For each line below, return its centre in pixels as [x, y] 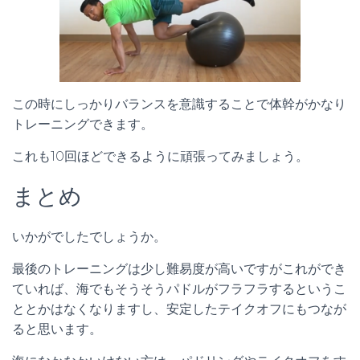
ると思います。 [57, 329]
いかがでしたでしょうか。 [89, 236]
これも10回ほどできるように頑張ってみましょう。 [160, 156]
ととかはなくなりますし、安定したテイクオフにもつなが [179, 309]
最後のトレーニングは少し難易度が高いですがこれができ [179, 268]
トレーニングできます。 [83, 124]
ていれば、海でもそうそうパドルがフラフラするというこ [179, 288]
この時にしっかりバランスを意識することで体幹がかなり [179, 104]
